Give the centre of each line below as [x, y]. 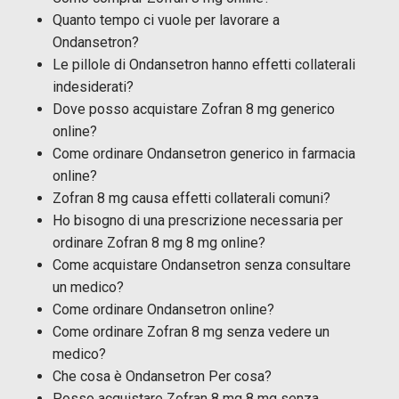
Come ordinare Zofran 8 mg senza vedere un [191, 331]
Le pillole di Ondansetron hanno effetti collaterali [204, 64]
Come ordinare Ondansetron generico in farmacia [204, 153]
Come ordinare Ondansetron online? [163, 309]
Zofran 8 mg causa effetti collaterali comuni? [191, 198]
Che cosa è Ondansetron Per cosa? [162, 376]
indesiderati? [93, 86]
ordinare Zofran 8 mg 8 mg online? [159, 242]
